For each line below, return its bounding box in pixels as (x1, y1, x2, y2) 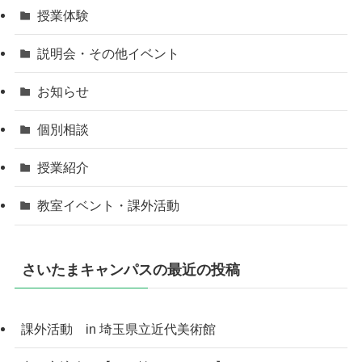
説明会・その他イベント (37, 45, 180, 61)
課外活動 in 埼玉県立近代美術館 (20, 321, 216, 336)
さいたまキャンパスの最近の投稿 (21, 261, 240, 278)
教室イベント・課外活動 (37, 198, 180, 213)
